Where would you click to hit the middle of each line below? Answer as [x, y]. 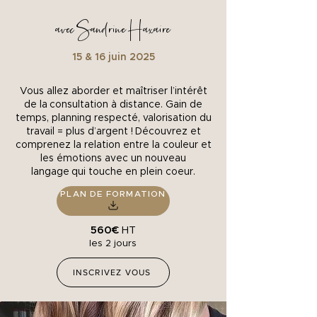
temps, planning [53, 119]
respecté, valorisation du [152, 119]
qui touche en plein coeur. [133, 172]
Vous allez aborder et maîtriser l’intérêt [113, 92]
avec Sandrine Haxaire [113, 30]
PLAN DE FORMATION [113, 194]
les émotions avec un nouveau [113, 159]
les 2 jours [113, 244]
